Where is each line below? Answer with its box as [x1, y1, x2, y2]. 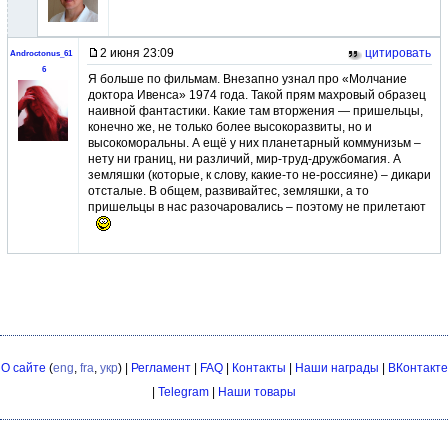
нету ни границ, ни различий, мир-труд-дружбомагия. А [88, 152, 401, 166]
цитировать [362, 46, 431, 60]
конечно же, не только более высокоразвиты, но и [88, 120, 372, 134]
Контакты [231, 361, 286, 375]
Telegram [158, 385, 209, 399]
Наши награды [294, 361, 379, 375]
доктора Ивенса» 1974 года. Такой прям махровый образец [88, 88, 426, 102]
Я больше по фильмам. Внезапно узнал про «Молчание [88, 72, 407, 86]
